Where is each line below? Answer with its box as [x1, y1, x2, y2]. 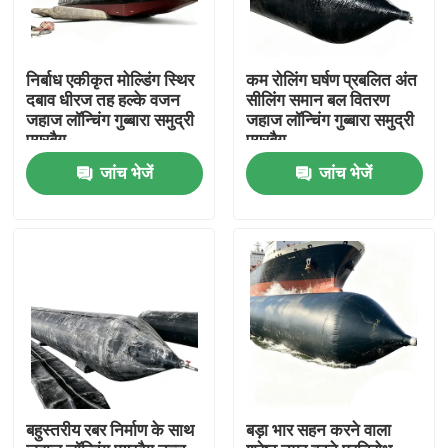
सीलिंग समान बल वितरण [245, 90, 389, 111]
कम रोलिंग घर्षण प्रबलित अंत [245, 70, 417, 91]
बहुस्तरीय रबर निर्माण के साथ [26, 420, 195, 441]
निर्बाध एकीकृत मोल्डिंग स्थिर [26, 70, 195, 91]
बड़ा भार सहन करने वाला [245, 420, 391, 441]
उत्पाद [35, 368, 73, 389]
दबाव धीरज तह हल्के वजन [26, 90, 181, 111]
